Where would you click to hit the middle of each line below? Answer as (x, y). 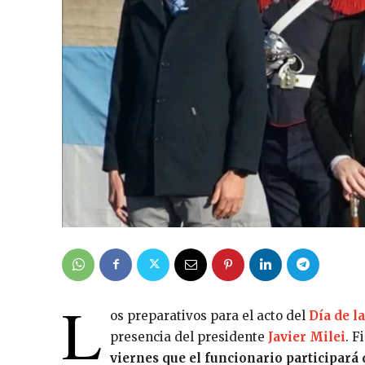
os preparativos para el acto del (209, 315)
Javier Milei (307, 336)
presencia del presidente (189, 336)
